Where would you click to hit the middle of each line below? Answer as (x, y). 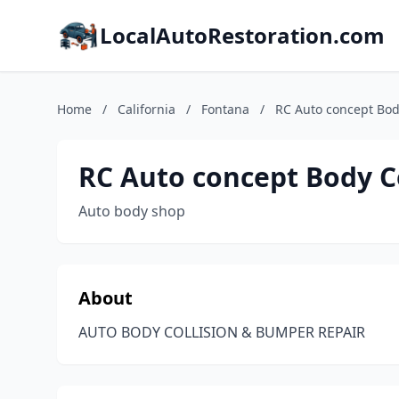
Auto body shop (132, 211)
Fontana (225, 109)
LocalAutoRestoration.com (242, 35)
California (147, 109)
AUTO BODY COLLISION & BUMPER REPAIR (222, 332)
